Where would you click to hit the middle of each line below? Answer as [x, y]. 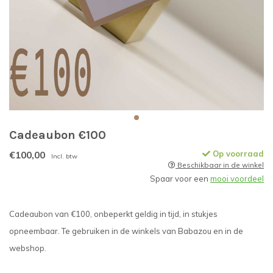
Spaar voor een [180, 179]
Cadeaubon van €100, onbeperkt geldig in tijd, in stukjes [113, 214]
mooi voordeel [237, 179]
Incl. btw [64, 156]
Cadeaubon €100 [58, 135]
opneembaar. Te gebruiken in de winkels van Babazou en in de [126, 231]
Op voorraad [237, 154]
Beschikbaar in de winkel [220, 165]
